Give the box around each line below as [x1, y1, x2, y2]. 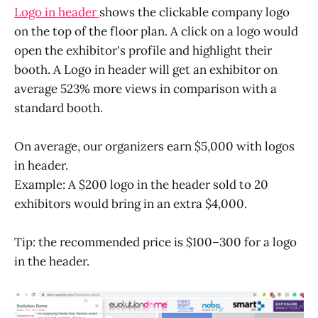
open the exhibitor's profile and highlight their [14, 43, 272, 59]
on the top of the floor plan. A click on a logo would [14, 23, 298, 40]
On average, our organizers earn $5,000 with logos [14, 138, 295, 155]
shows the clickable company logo [99, 4, 290, 21]
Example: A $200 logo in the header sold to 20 [14, 177, 268, 193]
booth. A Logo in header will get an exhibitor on [14, 62, 278, 78]
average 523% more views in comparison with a [14, 81, 277, 97]
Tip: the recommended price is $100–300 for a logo [14, 234, 297, 251]
